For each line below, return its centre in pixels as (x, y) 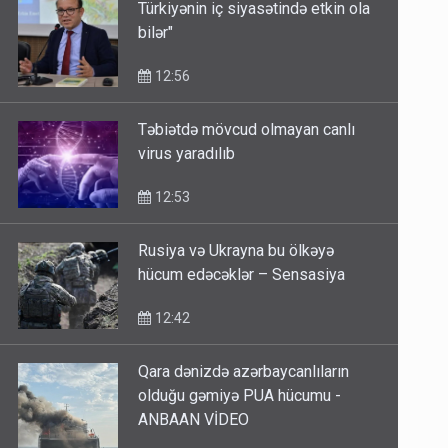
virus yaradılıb (187, 154)
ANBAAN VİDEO (194, 420)
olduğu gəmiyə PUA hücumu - (240, 396)
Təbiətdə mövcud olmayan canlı (247, 130)
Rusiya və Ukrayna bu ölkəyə (236, 251)
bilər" (156, 33)
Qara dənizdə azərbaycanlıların (244, 372)
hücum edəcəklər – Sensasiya (242, 275)
